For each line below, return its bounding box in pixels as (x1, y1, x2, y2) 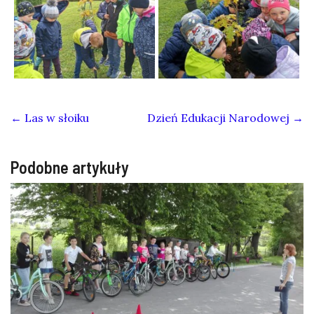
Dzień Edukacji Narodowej (147, 110, 292, 125)
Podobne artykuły (11, 156, 129, 177)
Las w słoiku (22, 110, 89, 125)
